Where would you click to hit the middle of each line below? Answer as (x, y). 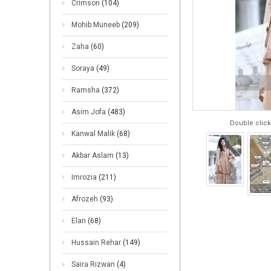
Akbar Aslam (93, 155)
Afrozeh (86, 199)
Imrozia (85, 177)
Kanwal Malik (94, 134)
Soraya (84, 68)
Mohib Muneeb (96, 25)
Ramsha (87, 90)
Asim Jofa (90, 112)
